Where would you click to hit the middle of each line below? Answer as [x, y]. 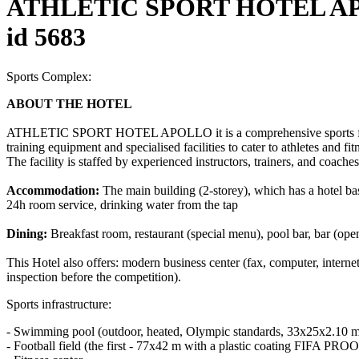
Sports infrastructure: [59, 304]
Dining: [27, 233]
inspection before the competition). [94, 276]
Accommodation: [53, 190]
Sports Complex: [49, 76]
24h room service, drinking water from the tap [122, 204]
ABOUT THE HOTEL [69, 103]
